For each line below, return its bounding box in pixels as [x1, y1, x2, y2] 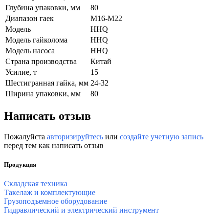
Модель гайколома [5, 35, 67, 44]
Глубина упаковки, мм [5, 3, 80, 12]
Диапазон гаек [5, 14, 54, 22]
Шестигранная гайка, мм [5, 78, 88, 87]
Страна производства [5, 57, 77, 66]
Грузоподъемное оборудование [4, 197, 107, 205]
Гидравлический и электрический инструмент [4, 205, 159, 214]
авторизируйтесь [47, 132, 103, 141]
